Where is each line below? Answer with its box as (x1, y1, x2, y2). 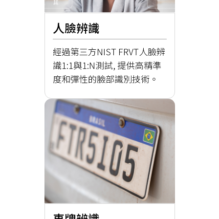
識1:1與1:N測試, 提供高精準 (52, 59, 161, 72)
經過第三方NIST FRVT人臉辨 (52, 45, 165, 58)
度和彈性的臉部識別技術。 (52, 72, 158, 86)
